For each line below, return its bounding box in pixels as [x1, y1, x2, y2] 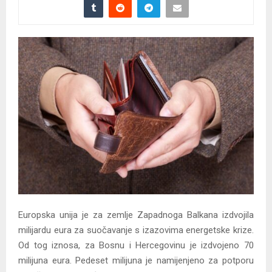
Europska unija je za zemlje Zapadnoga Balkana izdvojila [18, 209, 254, 221]
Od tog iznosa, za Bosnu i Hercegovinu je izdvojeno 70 [18, 240, 254, 251]
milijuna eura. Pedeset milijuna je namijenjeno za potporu [18, 255, 254, 267]
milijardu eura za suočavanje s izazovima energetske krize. [18, 225, 254, 236]
